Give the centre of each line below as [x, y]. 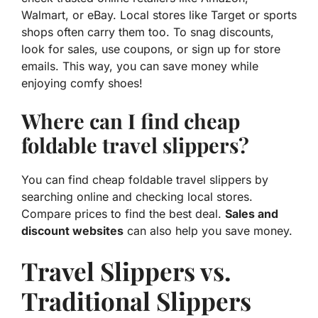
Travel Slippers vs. [126, 271]
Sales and [252, 214]
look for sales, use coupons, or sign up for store [151, 49]
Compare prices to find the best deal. [123, 214]
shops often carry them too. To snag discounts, [148, 32]
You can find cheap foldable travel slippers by [145, 180]
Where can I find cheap [131, 121]
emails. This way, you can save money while [140, 66]
